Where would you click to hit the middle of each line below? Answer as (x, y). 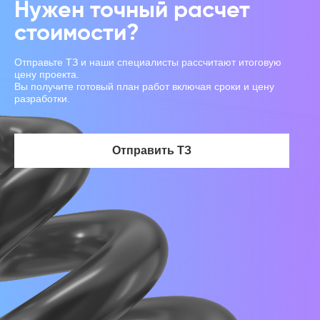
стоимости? (77, 34)
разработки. (42, 99)
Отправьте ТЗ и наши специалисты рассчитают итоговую (148, 62)
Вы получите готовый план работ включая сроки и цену (144, 86)
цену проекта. (47, 74)
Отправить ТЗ (152, 150)
